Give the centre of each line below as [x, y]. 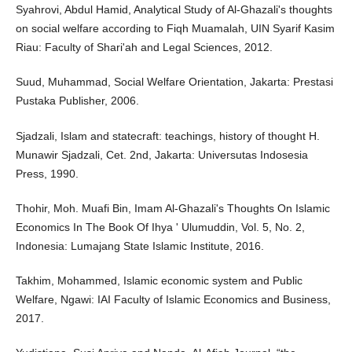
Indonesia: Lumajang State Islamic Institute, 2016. [139, 246]
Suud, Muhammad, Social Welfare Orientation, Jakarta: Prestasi [174, 82]
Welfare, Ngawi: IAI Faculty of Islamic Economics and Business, [173, 299]
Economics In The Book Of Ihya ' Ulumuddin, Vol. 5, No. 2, [160, 227]
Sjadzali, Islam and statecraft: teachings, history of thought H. [167, 136]
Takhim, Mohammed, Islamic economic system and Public [159, 280]
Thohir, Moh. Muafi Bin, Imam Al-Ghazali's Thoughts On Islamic [172, 208]
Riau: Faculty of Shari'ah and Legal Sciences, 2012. [144, 48]
